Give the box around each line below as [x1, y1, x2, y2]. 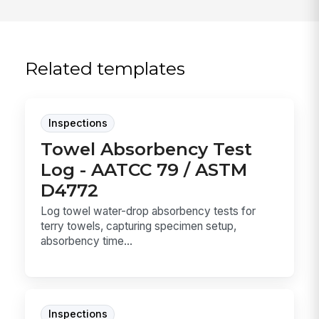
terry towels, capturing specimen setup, [41, 219, 237, 234]
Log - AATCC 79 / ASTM [41, 158, 248, 180]
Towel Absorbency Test [41, 137, 253, 159]
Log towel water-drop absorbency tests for [41, 204, 256, 219]
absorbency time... [41, 234, 133, 249]
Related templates [25, 58, 186, 80]
